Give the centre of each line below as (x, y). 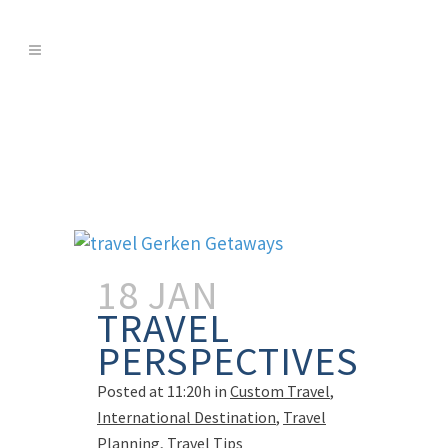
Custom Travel (280, 391)
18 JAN (158, 295)
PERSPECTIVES (228, 361)
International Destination (186, 417)
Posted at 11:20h (154, 391)
